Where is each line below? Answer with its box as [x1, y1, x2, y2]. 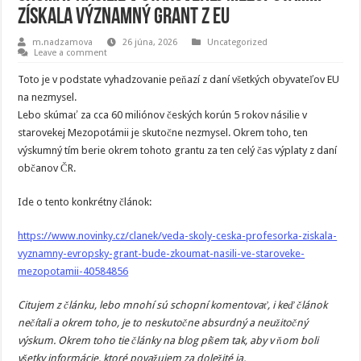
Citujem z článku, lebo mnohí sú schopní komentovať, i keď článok [18, 299, 328, 311]
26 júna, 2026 [122, 37, 178, 48]
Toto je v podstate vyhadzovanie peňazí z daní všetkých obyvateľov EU [18, 73, 340, 85]
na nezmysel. [18, 91, 77, 103]
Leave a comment [34, 48, 108, 58]
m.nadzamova [32, 37, 93, 48]
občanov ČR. [18, 162, 77, 174]
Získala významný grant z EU [18, 6, 230, 29]
